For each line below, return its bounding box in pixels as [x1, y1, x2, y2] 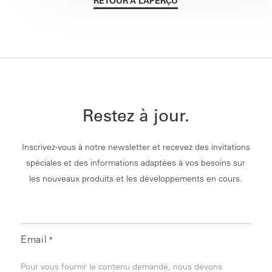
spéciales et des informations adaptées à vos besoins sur [26, 157, 246, 169]
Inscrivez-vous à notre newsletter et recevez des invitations [21, 141, 250, 153]
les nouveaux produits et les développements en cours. [29, 173, 243, 185]
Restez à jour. [82, 105, 189, 126]
